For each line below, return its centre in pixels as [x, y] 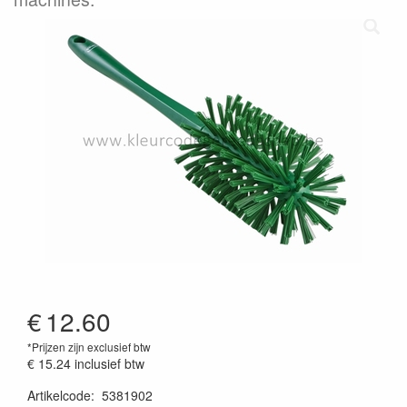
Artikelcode [59, 395]
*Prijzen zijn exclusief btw [89, 347]
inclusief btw [109, 363]
